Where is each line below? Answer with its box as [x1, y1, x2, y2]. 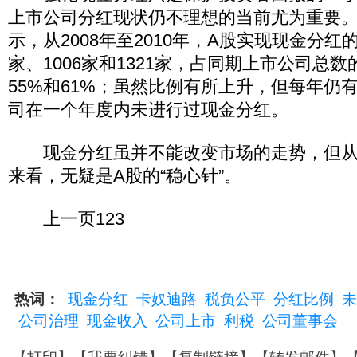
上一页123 [8, 209, 124, 229]
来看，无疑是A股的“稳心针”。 [8, 166, 241, 186]
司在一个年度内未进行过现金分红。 [8, 100, 288, 120]
